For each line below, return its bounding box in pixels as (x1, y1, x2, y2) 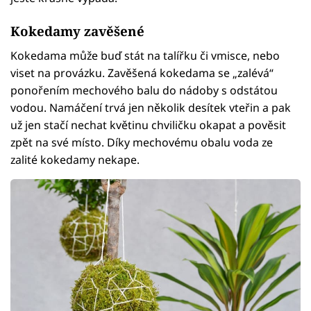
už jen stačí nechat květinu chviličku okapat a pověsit (10, 117, 286, 133)
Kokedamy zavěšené (10, 22, 144, 40)
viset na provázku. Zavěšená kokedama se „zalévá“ (10, 65, 274, 81)
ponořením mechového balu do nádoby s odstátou (10, 83, 278, 99)
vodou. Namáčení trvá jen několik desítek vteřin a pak (10, 100, 291, 116)
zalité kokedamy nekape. (10, 152, 140, 168)
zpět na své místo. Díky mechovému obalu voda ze (10, 135, 273, 151)
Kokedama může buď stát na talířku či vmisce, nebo (10, 48, 280, 64)
